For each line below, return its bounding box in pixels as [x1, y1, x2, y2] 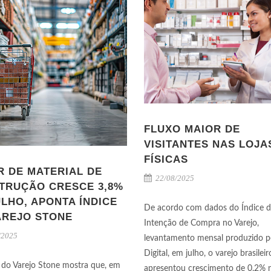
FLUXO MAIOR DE [144, 123, 240, 135]
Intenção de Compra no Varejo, [144, 218, 259, 227]
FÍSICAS [144, 153, 188, 165]
